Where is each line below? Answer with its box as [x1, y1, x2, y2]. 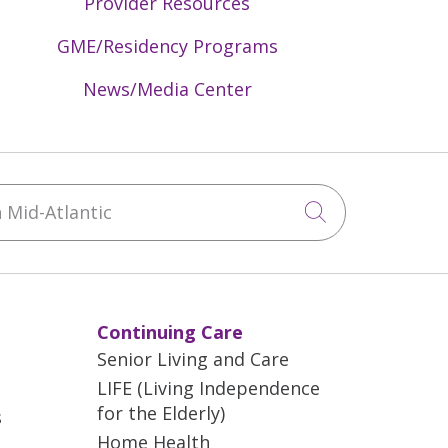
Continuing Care [97, 319, 243, 344]
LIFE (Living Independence [97, 375, 320, 400]
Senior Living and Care [97, 346, 289, 371]
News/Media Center [82, 76, 252, 101]
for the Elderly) [97, 400, 225, 425]
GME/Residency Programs [56, 33, 278, 58]
